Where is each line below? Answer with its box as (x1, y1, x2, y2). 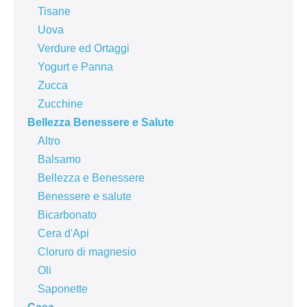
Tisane (38, 5, 71, 18)
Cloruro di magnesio (38, 246, 136, 258)
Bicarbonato (38, 209, 97, 221)
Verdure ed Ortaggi (38, 42, 130, 55)
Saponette (38, 283, 88, 295)
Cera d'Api (38, 228, 89, 240)
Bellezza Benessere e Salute (27, 116, 174, 129)
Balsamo (38, 153, 81, 166)
